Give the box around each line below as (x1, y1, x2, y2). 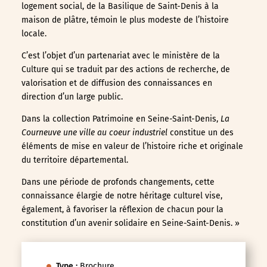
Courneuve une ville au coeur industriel (21, 127, 167, 138)
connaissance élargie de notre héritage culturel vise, (21, 190, 222, 201)
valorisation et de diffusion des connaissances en (21, 77, 212, 88)
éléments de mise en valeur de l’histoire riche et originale (21, 141, 243, 151)
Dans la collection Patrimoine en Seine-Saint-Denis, (21, 113, 221, 124)
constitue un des (167, 127, 234, 138)
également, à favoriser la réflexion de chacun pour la (21, 204, 223, 215)
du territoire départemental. (21, 154, 128, 165)
